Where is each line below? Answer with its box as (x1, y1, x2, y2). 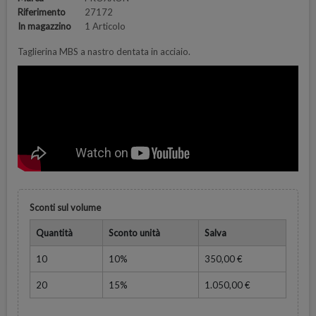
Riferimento (18, 6, 66, 18)
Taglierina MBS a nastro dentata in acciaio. (18, 46, 190, 58)
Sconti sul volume (29, 202, 101, 214)
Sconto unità (108, 227, 160, 239)
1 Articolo (84, 20, 126, 32)
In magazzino (18, 20, 71, 32)
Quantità (35, 227, 73, 239)
